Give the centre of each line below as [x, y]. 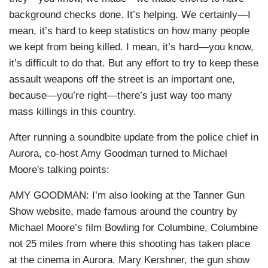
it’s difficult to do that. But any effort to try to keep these [134, 63]
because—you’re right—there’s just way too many [121, 96]
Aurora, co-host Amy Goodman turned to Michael [118, 154]
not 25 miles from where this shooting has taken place [130, 244]
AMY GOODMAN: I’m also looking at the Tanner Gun [127, 196]
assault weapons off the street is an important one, [122, 80]
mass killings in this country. [73, 112]
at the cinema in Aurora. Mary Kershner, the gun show [129, 260]
